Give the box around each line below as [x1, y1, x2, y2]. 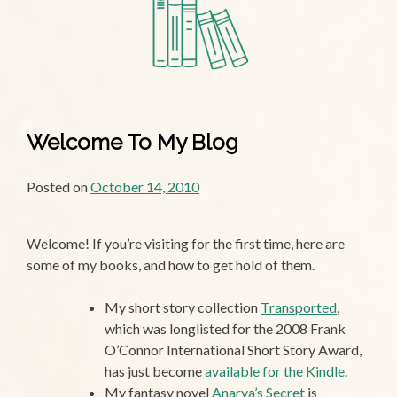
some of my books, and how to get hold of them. [27, 256, 315, 274]
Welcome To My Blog [27, 129, 238, 156]
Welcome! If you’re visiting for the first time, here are [27, 235, 345, 253]
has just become [105, 362, 205, 380]
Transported [261, 299, 337, 316]
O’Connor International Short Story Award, [105, 341, 362, 359]
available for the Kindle [205, 362, 345, 380]
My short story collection [105, 299, 261, 316]
